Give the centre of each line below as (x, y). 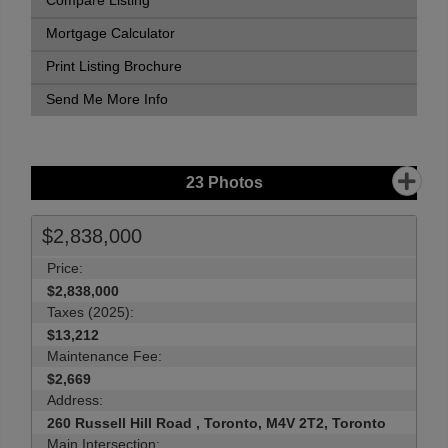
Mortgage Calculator (110, 33)
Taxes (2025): (90, 312)
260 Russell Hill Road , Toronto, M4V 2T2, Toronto (216, 423)
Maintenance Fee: (104, 356)
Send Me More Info (107, 99)
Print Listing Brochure (114, 66)
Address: (75, 400)
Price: (65, 268)
